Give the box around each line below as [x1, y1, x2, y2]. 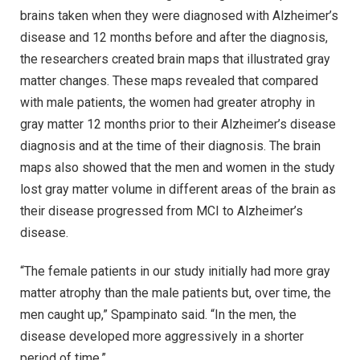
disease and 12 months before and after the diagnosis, [20, 30, 328, 46]
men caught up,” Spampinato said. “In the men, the [20, 306, 297, 322]
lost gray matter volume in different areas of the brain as [20, 182, 336, 198]
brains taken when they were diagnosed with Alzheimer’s [20, 8, 338, 24]
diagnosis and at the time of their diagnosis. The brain [20, 138, 321, 154]
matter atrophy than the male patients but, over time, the [20, 284, 331, 301]
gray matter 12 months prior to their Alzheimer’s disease [20, 117, 336, 133]
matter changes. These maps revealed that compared [20, 73, 318, 89]
